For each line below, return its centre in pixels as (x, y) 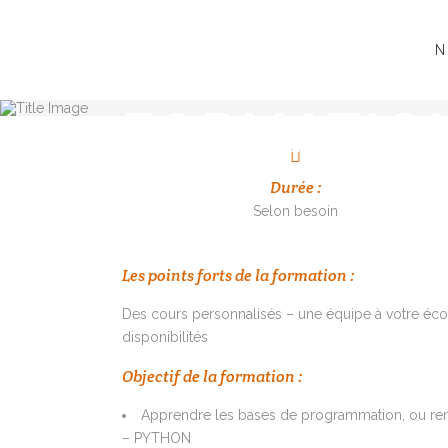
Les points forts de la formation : (238, 276)
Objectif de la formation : (212, 377)
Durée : (295, 188)
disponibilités (165, 337)
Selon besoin (295, 211)
